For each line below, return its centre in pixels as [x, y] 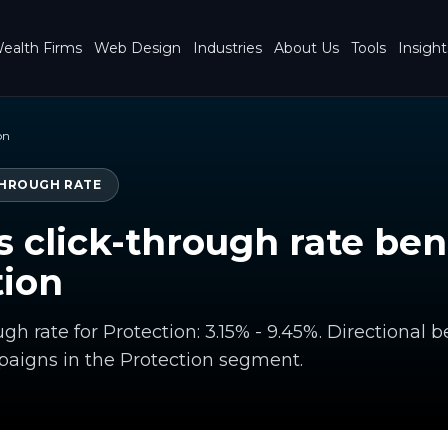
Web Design [137, 48]
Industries [227, 48]
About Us [306, 48]
